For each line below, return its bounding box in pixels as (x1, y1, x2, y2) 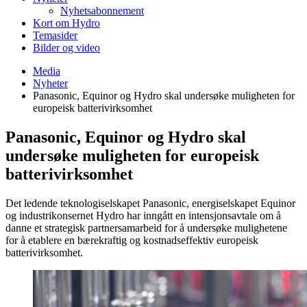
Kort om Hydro (33, 17, 100, 29)
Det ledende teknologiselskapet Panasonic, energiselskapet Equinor (5, 197, 295, 209)
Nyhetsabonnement (60, 5, 144, 16)
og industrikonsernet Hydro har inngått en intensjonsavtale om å (5, 209, 281, 221)
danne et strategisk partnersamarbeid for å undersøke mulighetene (5, 221, 287, 234)
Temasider (33, 29, 77, 41)
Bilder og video (33, 42, 100, 53)
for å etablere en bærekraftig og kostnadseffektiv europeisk (5, 234, 258, 246)
